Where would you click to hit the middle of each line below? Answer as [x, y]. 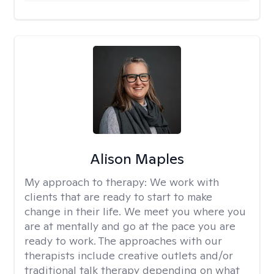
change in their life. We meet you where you [135, 211]
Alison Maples [137, 159]
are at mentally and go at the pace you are [130, 226]
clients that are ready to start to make [118, 197]
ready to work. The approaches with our [123, 241]
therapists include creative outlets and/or [129, 255]
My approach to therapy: [87, 182]
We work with [184, 182]
